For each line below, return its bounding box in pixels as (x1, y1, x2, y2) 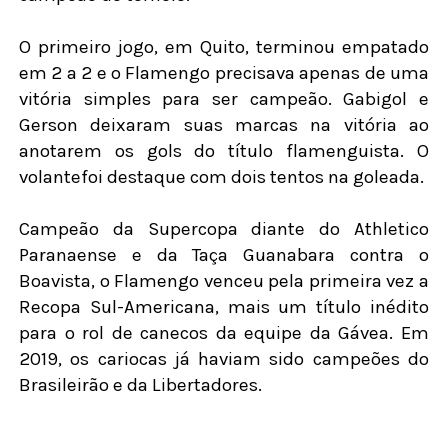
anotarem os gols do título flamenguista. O (18, 140, 430, 163)
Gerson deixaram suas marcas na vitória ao (18, 114, 430, 137)
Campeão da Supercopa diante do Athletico (18, 218, 430, 241)
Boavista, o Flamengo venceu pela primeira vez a (18, 270, 430, 293)
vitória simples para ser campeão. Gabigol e (18, 88, 430, 111)
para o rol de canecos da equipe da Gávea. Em (18, 322, 430, 345)
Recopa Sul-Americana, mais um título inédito (18, 296, 430, 319)
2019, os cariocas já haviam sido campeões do (18, 348, 430, 371)
